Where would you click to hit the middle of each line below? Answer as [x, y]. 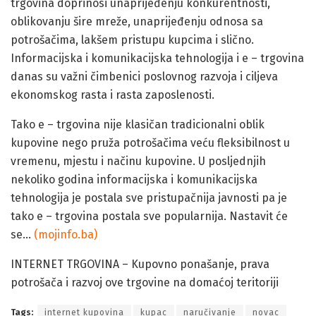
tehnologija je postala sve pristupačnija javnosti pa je [149, 197]
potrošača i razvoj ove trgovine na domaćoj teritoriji [145, 282]
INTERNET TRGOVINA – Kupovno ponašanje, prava [140, 264]
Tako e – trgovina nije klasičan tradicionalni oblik [138, 124]
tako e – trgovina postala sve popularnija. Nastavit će [149, 216]
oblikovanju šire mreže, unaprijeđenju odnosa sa [137, 21]
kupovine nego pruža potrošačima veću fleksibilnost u [150, 142]
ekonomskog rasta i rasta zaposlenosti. [113, 95]
